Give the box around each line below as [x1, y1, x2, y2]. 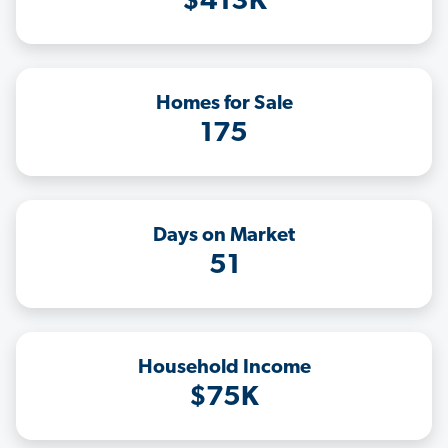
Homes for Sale [155, 94, 293, 115]
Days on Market [153, 226, 295, 247]
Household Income [137, 358, 311, 379]
